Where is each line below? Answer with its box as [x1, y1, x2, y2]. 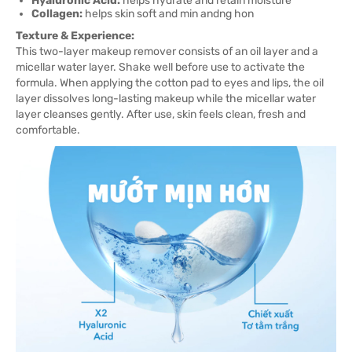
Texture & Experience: [16, 29, 134, 42]
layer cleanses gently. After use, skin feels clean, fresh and [16, 108, 306, 121]
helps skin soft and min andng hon [82, 7, 254, 20]
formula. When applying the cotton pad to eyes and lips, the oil [16, 76, 324, 90]
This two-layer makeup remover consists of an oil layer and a [16, 45, 318, 58]
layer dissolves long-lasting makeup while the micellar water [16, 92, 316, 105]
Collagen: [31, 7, 82, 20]
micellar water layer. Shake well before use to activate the [16, 60, 305, 74]
